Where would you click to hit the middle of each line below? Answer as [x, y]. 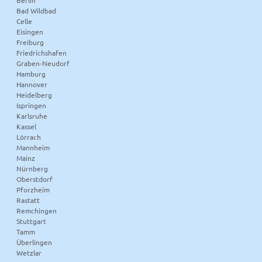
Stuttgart [32, 221]
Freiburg [30, 42]
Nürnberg [32, 168]
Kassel [27, 126]
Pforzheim [33, 189]
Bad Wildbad [37, 10]
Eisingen [30, 31]
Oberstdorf [35, 179]
